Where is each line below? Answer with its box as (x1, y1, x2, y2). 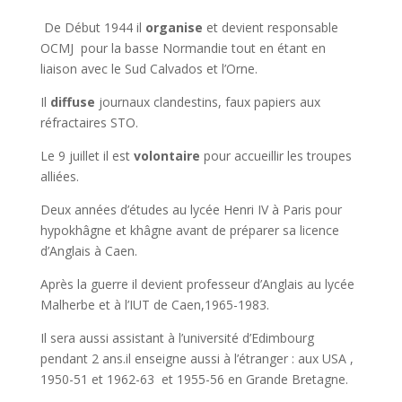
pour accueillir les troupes (199, 147, 352, 164)
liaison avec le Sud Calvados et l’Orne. (39, 60, 258, 77)
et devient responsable (202, 19, 338, 36)
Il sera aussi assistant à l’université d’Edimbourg (39, 329, 314, 346)
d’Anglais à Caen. (39, 242, 137, 259)
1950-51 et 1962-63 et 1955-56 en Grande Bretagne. (39, 371, 348, 388)
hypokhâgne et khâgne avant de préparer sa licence (39, 222, 339, 239)
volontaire (133, 147, 200, 164)
